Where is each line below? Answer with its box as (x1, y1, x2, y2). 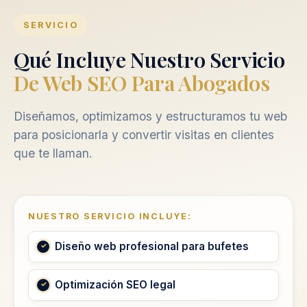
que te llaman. (14, 145, 93, 160)
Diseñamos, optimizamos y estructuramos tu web (14, 108, 287, 123)
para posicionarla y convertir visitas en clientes (14, 127, 274, 142)
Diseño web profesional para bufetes (55, 239, 249, 253)
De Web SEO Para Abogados (14, 68, 270, 97)
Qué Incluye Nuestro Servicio (14, 45, 285, 73)
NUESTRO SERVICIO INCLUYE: (28, 210, 192, 221)
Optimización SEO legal (55, 278, 175, 291)
